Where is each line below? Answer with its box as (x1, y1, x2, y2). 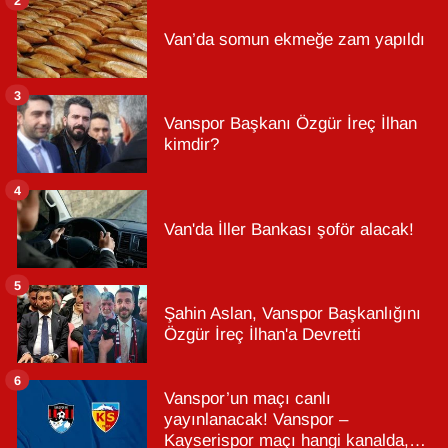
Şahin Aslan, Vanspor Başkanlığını (164, 304, 421, 324)
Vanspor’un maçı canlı (164, 388, 331, 408)
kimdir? (164, 135, 219, 155)
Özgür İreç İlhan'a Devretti (164, 325, 361, 345)
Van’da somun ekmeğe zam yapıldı (164, 29, 425, 49)
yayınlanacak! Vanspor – (164, 409, 348, 429)
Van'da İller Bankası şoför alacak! (164, 219, 414, 239)
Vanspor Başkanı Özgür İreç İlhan (164, 114, 417, 134)
